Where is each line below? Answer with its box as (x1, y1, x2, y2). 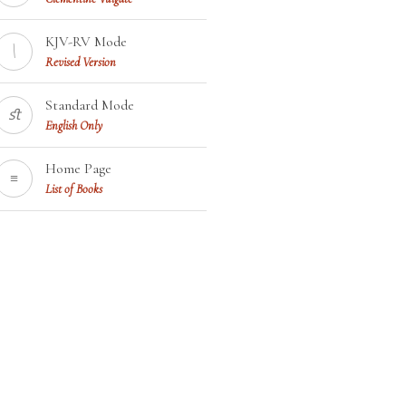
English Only (45, 118, 103, 134)
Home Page (45, 159, 112, 179)
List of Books (45, 181, 103, 198)
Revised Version (45, 53, 117, 70)
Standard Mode (45, 96, 135, 115)
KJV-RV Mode (45, 32, 128, 51)
